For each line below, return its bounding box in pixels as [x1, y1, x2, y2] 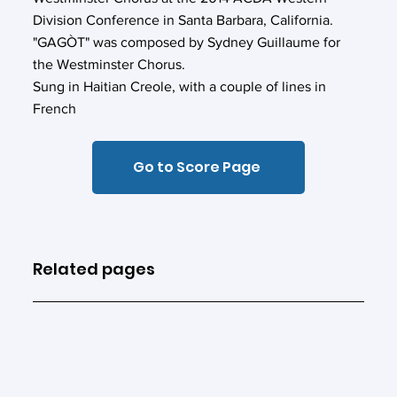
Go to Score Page [132, 156, 261, 177]
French [33, 100, 77, 116]
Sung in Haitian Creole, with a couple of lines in [33, 78, 327, 94]
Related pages [33, 257, 156, 280]
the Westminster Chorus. [33, 56, 190, 72]
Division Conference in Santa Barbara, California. [33, 12, 334, 27]
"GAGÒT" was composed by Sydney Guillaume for [33, 34, 341, 50]
